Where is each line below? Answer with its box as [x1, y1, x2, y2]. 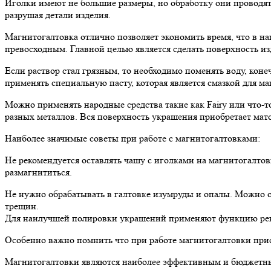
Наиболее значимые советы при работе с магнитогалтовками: [5, 132, 260, 145]
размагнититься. [5, 166, 72, 178]
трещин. [5, 200, 39, 212]
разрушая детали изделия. [5, 9, 111, 21]
